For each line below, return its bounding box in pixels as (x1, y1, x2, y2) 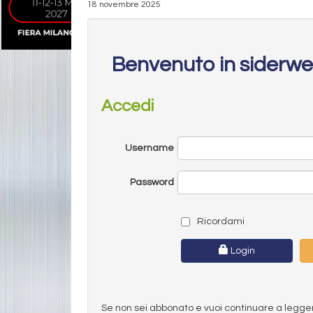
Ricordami (194, 216, 245, 226)
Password (129, 177, 174, 187)
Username (124, 143, 174, 153)
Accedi (101, 96, 154, 115)
